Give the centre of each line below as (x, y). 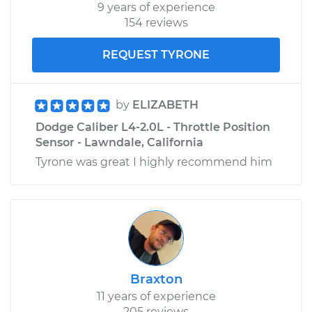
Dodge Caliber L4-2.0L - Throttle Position (153, 127)
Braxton (156, 279)
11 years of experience (156, 296)
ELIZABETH (165, 104)
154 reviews (156, 22)
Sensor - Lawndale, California (119, 142)
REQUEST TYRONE (156, 54)
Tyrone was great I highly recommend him (154, 162)
